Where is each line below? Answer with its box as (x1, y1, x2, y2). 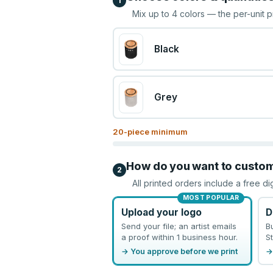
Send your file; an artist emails (121, 221, 236, 231)
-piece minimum (124, 127, 188, 136)
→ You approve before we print (121, 246, 238, 256)
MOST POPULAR (182, 194, 239, 202)
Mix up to (132, 9, 172, 19)
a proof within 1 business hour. (121, 232, 238, 242)
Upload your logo (121, 206, 202, 218)
